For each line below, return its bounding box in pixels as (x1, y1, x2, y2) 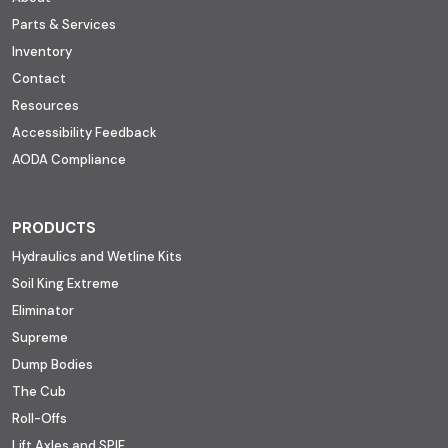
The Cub (12, 382, 66, 400)
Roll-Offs (12, 409, 67, 427)
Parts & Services (12, 15, 116, 33)
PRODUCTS (12, 217, 96, 238)
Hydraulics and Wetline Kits (12, 247, 182, 265)
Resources (12, 96, 79, 114)
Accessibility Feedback (12, 123, 157, 141)
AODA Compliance (12, 150, 126, 168)
